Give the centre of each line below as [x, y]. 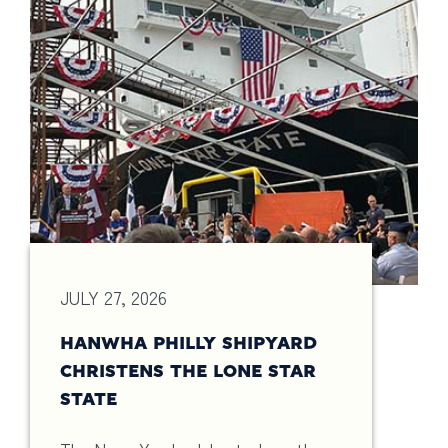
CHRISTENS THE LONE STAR [188, 372]
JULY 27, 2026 [113, 297]
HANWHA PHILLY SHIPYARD [188, 344]
